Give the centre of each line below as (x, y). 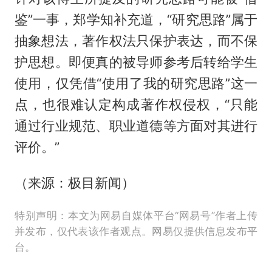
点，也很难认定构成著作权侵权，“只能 (136, 104)
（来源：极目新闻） (74, 182)
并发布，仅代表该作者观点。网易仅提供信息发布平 (136, 232)
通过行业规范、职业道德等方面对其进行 (136, 125)
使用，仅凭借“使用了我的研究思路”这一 (136, 83)
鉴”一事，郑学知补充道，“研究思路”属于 (136, 19)
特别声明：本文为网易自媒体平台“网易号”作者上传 (136, 216)
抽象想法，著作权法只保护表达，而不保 (136, 40)
